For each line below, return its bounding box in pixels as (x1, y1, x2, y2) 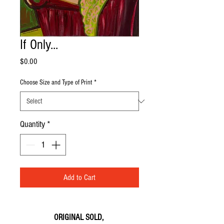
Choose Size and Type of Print (20, 78, 92, 86)
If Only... (20, 37, 58, 52)
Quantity (20, 119, 45, 129)
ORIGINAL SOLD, (54, 212, 103, 222)
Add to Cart (63, 173, 95, 182)
